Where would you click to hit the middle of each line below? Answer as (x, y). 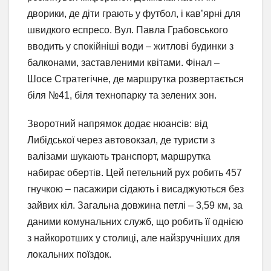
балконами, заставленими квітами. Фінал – (123, 62)
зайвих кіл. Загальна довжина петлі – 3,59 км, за (135, 205)
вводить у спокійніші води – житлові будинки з (130, 46)
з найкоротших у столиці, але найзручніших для (134, 238)
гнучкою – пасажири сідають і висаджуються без (135, 189)
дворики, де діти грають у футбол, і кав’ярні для (134, 13)
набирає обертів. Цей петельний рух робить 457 (135, 172)
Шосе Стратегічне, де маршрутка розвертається (135, 79)
